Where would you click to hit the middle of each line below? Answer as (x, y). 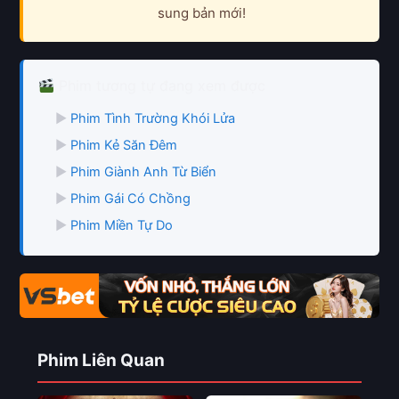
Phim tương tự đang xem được (159, 86)
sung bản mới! (201, 13)
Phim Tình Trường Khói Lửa (153, 119)
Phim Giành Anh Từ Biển (144, 172)
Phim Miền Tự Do (122, 226)
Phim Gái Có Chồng (131, 199)
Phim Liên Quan (102, 361)
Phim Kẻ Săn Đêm (124, 146)
